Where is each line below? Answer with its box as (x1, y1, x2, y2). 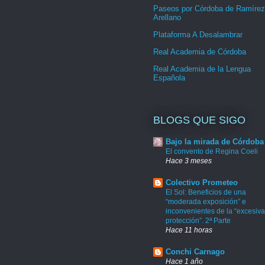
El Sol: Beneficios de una (166, 188, 246, 196)
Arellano (153, 12, 181, 22)
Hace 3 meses (166, 156, 212, 164)
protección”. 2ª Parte (166, 216, 231, 225)
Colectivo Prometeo (166, 177, 238, 187)
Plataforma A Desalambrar (153, 30, 243, 39)
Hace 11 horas (166, 225, 212, 234)
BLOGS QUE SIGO (153, 114, 245, 127)
